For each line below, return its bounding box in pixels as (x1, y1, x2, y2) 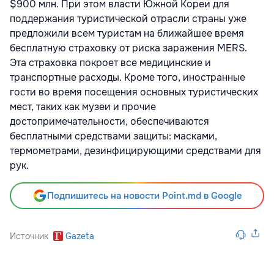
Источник (10, 231, 48, 242)
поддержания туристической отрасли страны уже (10, 12, 246, 26)
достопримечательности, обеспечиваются (10, 115, 209, 128)
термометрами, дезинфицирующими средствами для (10, 144, 261, 158)
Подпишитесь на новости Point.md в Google (46, 190, 242, 202)
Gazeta (65, 231, 94, 242)
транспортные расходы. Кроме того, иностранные (10, 71, 245, 84)
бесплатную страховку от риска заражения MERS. (10, 42, 247, 55)
